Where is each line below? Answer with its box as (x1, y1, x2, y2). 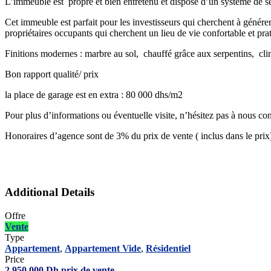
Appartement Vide (65, 243, 141, 254)
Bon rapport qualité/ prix (5, 68, 99, 79)
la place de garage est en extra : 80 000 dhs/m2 (5, 89, 183, 100)
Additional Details (5, 186, 94, 199)
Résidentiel (146, 243, 191, 254)
